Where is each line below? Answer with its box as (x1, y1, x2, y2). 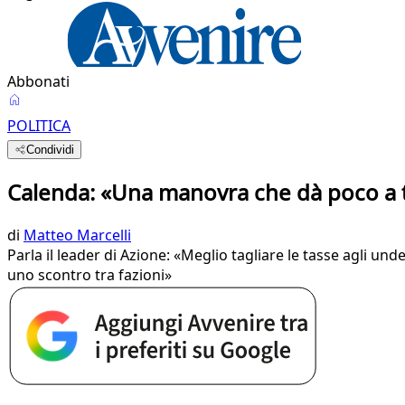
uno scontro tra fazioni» (7, 264, 172, 285)
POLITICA (7, 116, 71, 136)
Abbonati (7, 71, 70, 91)
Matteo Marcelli (24, 224, 131, 245)
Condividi (26, 143, 75, 156)
